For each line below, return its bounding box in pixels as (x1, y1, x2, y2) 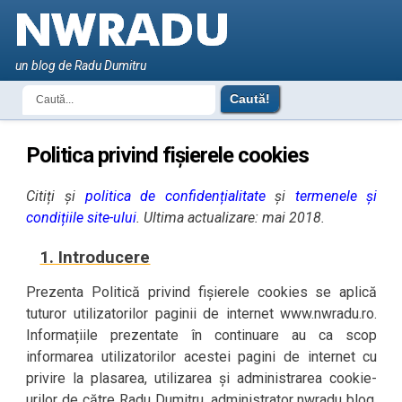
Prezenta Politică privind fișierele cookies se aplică (26, 284, 378, 301)
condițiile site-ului (26, 209, 137, 226)
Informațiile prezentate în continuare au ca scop (26, 327, 378, 344)
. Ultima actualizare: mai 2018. (136, 209, 326, 226)
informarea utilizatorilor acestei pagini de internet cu (26, 348, 378, 365)
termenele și (294, 188, 378, 205)
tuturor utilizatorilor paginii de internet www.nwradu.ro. (26, 305, 378, 322)
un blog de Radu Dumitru (15, 58, 147, 73)
